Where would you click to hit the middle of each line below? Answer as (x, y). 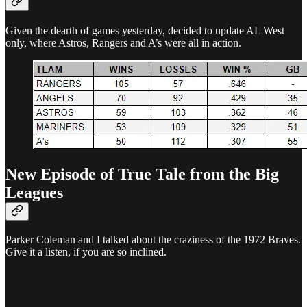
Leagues (34, 192)
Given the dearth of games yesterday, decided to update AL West (145, 30)
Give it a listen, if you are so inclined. (86, 252)
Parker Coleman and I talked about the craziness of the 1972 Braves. (153, 240)
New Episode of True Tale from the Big (142, 174)
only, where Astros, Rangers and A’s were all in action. (123, 42)
